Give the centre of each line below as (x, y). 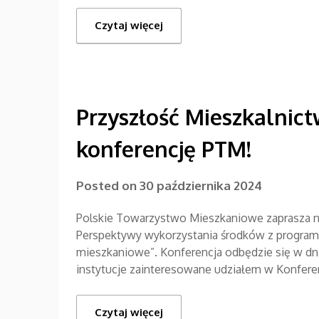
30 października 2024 (201, 185)
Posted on (108, 185)
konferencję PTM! (164, 148)
